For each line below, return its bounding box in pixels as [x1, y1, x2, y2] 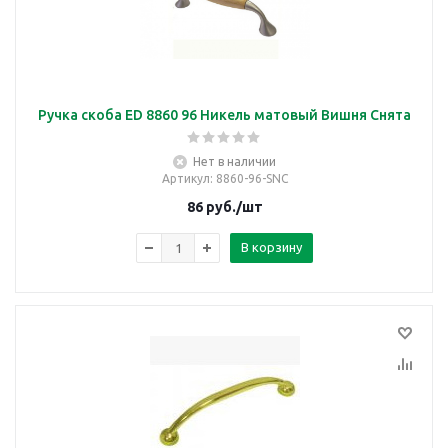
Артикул [161, 172, 210, 185]
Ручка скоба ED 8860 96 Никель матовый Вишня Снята [38, 107, 411, 123]
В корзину [241, 240, 302, 254]
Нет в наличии [193, 155, 276, 168]
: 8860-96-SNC [209, 172, 288, 185]
